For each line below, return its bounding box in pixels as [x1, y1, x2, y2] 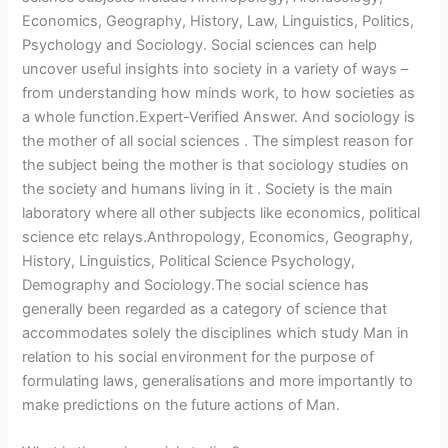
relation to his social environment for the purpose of [22, 348, 375, 367]
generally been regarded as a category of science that [22, 300, 388, 319]
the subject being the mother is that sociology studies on [22, 156, 410, 175]
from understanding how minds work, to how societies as [22, 84, 416, 103]
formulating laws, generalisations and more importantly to [22, 372, 414, 391]
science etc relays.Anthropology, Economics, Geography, [22, 228, 414, 247]
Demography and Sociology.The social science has [22, 276, 370, 295]
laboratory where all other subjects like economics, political [22, 204, 421, 223]
